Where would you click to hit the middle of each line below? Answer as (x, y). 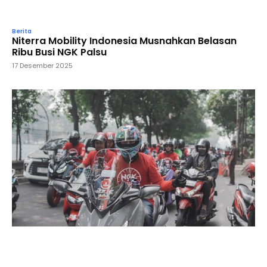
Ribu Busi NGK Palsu (59, 52)
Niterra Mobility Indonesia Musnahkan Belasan (124, 41)
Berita (22, 31)
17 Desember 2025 (42, 65)
